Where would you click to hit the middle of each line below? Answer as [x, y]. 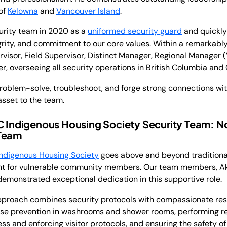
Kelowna [23, 11]
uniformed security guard [135, 31]
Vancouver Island [88, 11]
